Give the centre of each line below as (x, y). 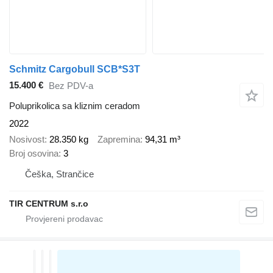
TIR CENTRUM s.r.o (49, 204)
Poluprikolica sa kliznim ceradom (75, 105)
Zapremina (119, 140)
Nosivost (27, 140)
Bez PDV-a (71, 86)
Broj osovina (34, 154)
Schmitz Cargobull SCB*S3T (75, 69)
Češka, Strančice (59, 174)
